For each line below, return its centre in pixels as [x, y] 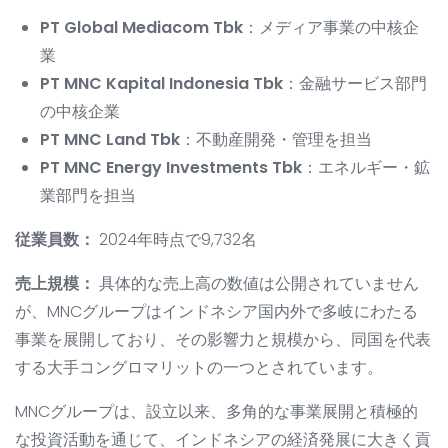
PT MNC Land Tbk [110, 140]
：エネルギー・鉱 [366, 168]
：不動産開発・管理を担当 [276, 140]
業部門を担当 [88, 196]
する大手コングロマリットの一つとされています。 [199, 368]
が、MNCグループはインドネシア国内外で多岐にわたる [216, 312]
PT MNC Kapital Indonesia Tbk [161, 84]
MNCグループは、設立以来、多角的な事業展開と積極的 [216, 412]
